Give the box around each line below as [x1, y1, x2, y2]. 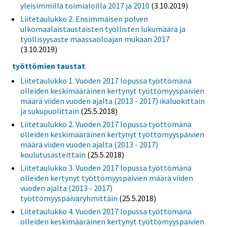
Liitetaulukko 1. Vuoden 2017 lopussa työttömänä [20, 75, 192, 86]
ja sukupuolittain [20, 106, 79, 117]
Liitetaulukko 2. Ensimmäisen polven [20, 13, 148, 24]
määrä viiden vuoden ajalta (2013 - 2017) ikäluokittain [20, 96, 205, 106]
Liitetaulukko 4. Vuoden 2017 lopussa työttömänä [20, 206, 192, 217]
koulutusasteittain [20, 149, 86, 160]
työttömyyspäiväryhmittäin [20, 193, 118, 204]
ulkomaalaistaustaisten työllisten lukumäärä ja [20, 23, 185, 34]
